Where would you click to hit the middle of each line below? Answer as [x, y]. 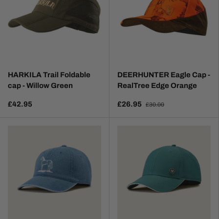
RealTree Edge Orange [157, 86]
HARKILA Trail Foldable [49, 75]
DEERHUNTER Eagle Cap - [164, 75]
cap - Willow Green [40, 86]
